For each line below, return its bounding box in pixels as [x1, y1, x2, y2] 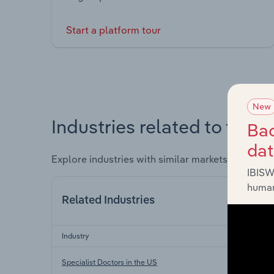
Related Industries [62, 194, 155, 206]
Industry [62, 231, 89, 240]
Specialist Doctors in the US [62, 257, 157, 267]
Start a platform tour [66, 24, 161, 37]
